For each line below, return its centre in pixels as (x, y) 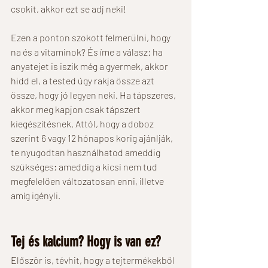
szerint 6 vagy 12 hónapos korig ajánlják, (93, 138)
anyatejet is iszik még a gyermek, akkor (90, 66)
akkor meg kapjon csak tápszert (77, 109)
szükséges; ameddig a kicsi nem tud (85, 166)
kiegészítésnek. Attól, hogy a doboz (83, 123)
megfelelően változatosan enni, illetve (88, 181)
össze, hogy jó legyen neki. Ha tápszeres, (94, 95)
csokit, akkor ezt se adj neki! (69, 8)
